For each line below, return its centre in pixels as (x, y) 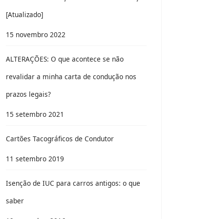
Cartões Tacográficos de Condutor (60, 139)
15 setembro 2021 (35, 114)
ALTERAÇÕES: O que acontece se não (65, 59)
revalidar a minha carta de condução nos (71, 77)
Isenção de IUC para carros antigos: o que (73, 183)
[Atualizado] (24, 14)
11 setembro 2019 (35, 159)
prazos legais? (28, 94)
